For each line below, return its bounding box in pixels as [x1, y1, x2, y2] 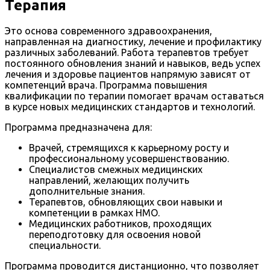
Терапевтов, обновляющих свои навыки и [29, 196, 222, 208]
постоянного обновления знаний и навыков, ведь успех [5, 58, 260, 69]
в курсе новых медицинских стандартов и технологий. [5, 101, 255, 113]
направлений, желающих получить [29, 175, 189, 186]
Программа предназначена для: [5, 122, 152, 133]
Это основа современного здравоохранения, [5, 25, 212, 37]
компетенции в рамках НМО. [29, 207, 160, 219]
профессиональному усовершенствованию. [29, 153, 229, 165]
